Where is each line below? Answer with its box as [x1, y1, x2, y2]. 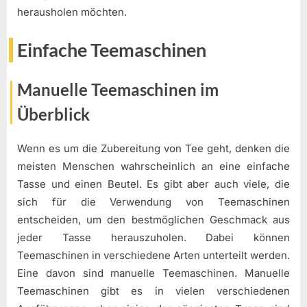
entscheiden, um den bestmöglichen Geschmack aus [17, 213, 290, 227]
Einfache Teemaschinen [17, 39, 206, 62]
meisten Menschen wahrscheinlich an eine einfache [17, 160, 290, 173]
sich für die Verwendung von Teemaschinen [17, 195, 290, 209]
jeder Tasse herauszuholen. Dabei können [17, 231, 290, 245]
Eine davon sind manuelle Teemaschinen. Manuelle [17, 267, 290, 280]
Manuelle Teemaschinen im [17, 79, 219, 99]
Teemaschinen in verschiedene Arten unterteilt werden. [17, 249, 290, 262]
